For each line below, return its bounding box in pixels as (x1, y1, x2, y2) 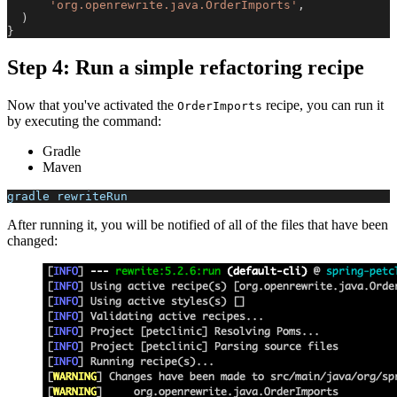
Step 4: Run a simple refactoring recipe (7, 55, 364, 79)
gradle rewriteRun (7, 189, 128, 203)
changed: (7, 232, 58, 248)
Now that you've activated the (7, 97, 177, 113)
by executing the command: (7, 113, 161, 128)
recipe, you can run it (262, 97, 384, 113)
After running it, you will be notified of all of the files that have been (7, 216, 388, 232)
